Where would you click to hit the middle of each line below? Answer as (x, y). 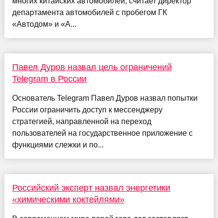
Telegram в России (49, 79)
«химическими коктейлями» (68, 200)
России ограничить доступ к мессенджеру (87, 110)
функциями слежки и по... (58, 145)
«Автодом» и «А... (44, 24)
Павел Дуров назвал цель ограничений (92, 67)
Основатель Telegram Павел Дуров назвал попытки (105, 98)
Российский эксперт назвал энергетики (91, 188)
